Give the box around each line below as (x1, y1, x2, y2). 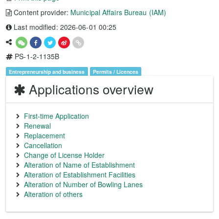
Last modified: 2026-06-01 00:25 (12, 22, 117, 32)
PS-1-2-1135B (13, 51, 60, 61)
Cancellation (24, 140, 62, 150)
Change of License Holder (24, 150, 105, 160)
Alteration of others (24, 189, 83, 199)
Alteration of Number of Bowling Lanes (24, 179, 143, 189)
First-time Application (24, 111, 89, 121)
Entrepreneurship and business (9, 68, 85, 75)
